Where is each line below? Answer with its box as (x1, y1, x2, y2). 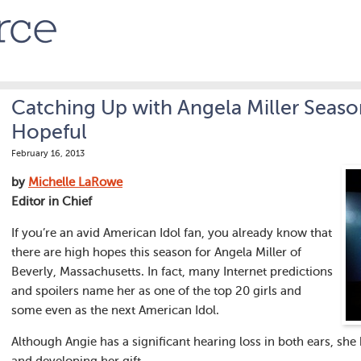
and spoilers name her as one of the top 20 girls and (11, 285, 301, 297)
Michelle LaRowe (28, 176, 122, 189)
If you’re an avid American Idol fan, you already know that (11, 227, 332, 239)
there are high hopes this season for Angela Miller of (11, 247, 301, 259)
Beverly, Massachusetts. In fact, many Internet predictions (11, 266, 333, 278)
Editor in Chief (11, 196, 92, 208)
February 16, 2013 (11, 150, 85, 159)
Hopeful (11, 123, 87, 143)
